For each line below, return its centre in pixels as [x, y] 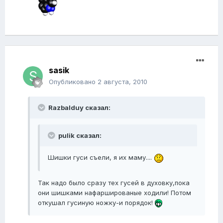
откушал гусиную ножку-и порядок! [96, 202]
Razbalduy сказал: [79, 108]
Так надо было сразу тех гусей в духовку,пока [114, 182]
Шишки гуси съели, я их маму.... [101, 158]
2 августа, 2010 [122, 82]
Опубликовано [73, 82]
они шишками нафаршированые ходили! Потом [114, 192]
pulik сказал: [79, 136]
